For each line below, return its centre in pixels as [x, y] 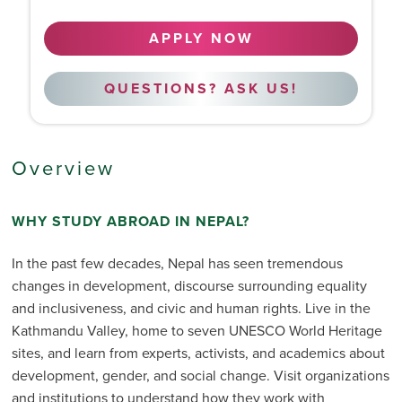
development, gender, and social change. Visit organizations [200, 376]
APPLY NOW [201, 39]
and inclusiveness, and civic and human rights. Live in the [191, 308]
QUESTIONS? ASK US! [201, 89]
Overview [63, 168]
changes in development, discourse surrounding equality [189, 286]
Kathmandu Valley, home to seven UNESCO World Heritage [197, 331]
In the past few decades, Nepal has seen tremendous [177, 263]
